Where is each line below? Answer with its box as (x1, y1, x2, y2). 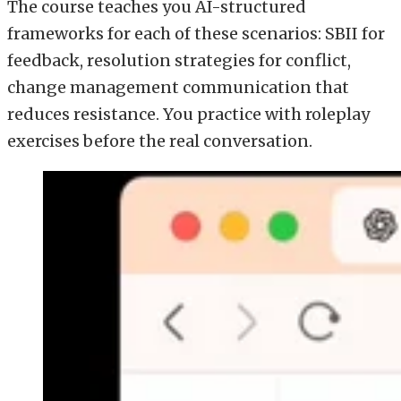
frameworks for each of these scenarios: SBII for (7, 23, 385, 45)
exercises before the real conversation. (7, 131, 312, 152)
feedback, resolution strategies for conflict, (7, 50, 351, 72)
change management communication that (7, 77, 349, 98)
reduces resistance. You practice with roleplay (7, 104, 370, 125)
